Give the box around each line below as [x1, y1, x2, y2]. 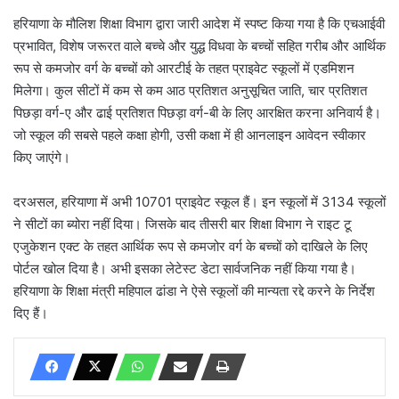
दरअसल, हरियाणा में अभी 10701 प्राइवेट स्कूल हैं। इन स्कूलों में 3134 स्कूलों [13, 192, 386, 210]
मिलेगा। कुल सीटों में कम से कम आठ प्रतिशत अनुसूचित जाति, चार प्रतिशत [13, 81, 367, 99]
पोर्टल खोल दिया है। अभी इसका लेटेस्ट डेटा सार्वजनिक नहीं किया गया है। [13, 259, 356, 277]
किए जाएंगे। [13, 148, 70, 166]
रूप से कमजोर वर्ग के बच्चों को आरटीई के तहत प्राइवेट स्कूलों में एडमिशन [13, 59, 354, 77]
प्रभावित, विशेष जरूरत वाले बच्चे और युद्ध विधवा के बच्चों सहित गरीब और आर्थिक [13, 37, 386, 54]
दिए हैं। [13, 304, 48, 322]
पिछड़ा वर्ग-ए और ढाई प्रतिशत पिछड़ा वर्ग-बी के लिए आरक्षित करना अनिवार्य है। [13, 103, 381, 121]
